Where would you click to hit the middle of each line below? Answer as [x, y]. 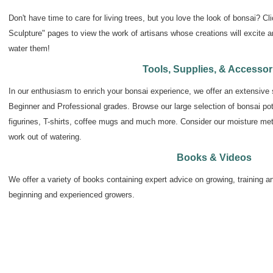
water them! [29, 48]
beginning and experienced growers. [72, 194]
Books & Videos [214, 157]
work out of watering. [45, 136]
